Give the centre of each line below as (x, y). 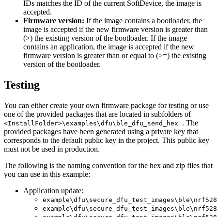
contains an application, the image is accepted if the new (109, 47)
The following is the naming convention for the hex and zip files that (108, 166)
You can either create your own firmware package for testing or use (106, 106)
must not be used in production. (52, 149)
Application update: (53, 191)
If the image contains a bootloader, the (144, 21)
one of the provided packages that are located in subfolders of (97, 114)
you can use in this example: (47, 174)
